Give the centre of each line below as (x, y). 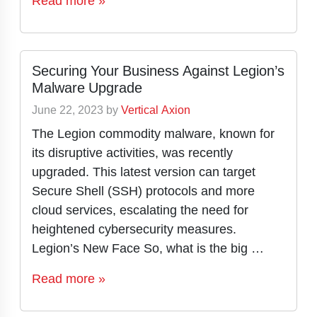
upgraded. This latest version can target (144, 172)
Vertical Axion (156, 110)
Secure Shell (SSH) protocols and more (143, 191)
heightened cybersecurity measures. (134, 229)
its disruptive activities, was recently (132, 152)
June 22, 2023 (68, 110)
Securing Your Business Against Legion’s (158, 71)
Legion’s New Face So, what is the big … (148, 248)
